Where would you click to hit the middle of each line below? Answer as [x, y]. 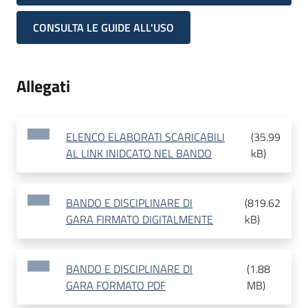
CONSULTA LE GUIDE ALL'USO [103, 28]
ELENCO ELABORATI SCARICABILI [145, 137]
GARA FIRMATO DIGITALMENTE [140, 220]
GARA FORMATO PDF [116, 286]
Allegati [43, 86]
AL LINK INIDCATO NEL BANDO [139, 154]
